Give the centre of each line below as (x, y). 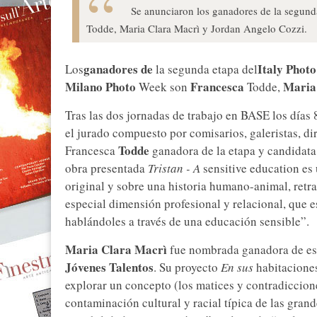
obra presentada (106, 168)
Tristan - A (174, 168)
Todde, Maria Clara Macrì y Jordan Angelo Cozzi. (197, 28)
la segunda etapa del (205, 69)
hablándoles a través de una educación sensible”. (187, 221)
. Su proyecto (186, 267)
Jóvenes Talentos (109, 267)
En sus (236, 267)
